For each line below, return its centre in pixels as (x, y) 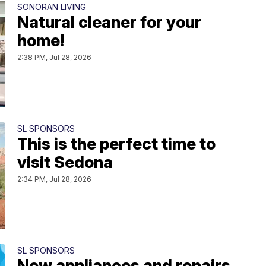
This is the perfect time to (116, 144)
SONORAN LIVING (52, 7)
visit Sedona (65, 162)
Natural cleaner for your (109, 22)
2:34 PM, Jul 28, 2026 (54, 179)
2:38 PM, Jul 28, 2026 (54, 57)
